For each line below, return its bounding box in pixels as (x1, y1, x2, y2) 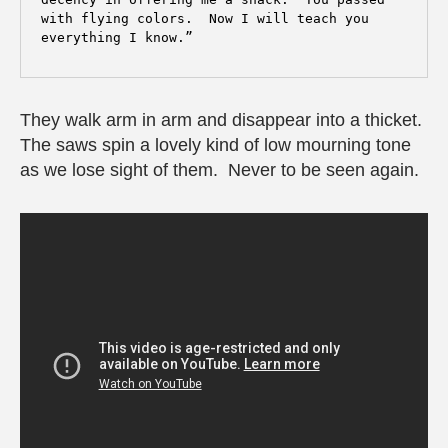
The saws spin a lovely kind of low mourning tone (20, 135, 411, 156)
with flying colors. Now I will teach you (41, 11, 369, 27)
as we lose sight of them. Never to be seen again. (20, 160, 419, 181)
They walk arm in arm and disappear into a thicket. (20, 110, 427, 131)
